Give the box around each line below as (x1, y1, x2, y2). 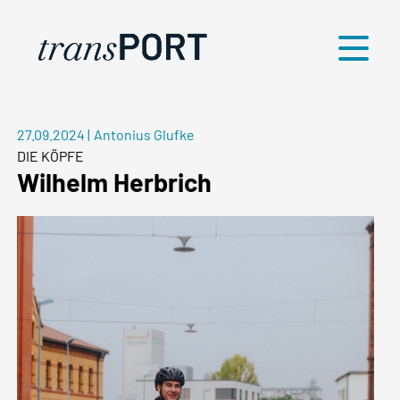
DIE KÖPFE (17, 147, 85, 165)
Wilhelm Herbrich (17, 166, 212, 198)
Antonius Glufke (93, 126, 195, 144)
